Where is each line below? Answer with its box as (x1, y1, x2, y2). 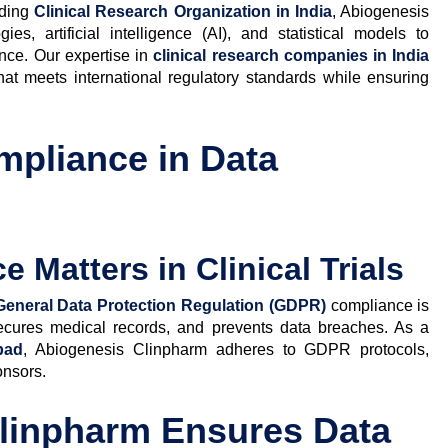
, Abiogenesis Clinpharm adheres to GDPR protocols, (23, 340, 430, 358)
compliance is (325, 296, 430, 314)
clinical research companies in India (153, 46, 430, 64)
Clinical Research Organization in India (34, 2, 333, 20)
